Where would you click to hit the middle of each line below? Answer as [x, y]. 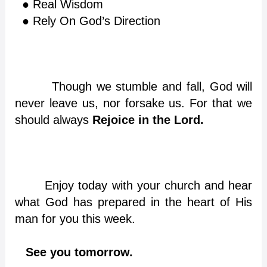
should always [53, 119]
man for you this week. [75, 218]
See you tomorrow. [79, 252]
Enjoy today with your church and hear [149, 185]
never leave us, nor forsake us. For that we [133, 103]
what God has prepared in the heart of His [133, 202]
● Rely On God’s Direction [87, 21]
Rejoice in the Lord [146, 119]
